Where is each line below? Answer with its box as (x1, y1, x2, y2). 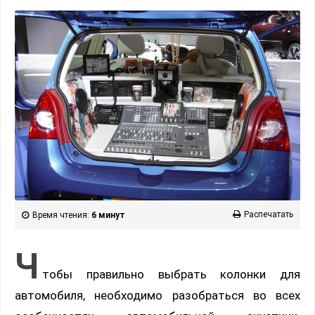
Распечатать (244, 210, 293, 220)
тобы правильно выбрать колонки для (42, 267, 300, 282)
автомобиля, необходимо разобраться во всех (15, 288, 300, 303)
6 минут (91, 210, 125, 221)
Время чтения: (32, 210, 91, 221)
